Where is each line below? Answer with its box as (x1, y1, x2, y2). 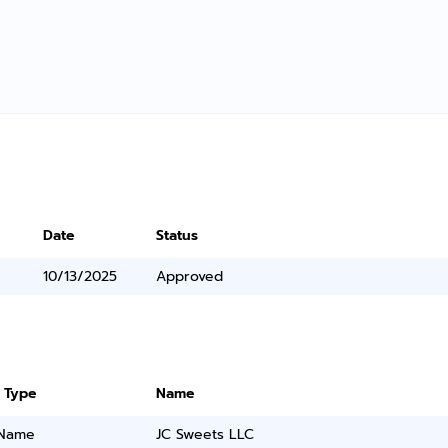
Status (156, 225, 199, 246)
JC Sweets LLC (156, 424, 255, 445)
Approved (156, 266, 224, 287)
